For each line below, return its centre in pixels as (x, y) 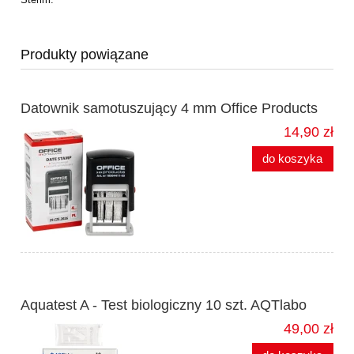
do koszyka (293, 159)
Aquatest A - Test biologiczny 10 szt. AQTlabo (164, 305)
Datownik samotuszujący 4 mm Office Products (169, 109)
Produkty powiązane (85, 55)
